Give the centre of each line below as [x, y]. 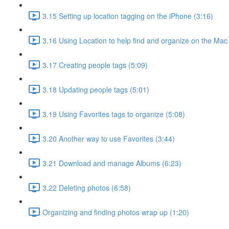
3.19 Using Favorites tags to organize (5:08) [114, 114]
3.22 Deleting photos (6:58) [87, 187]
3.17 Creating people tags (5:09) [95, 65]
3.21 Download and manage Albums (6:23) [112, 163]
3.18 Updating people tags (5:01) [96, 89]
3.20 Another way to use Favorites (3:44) [109, 138]
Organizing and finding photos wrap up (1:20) [116, 212]
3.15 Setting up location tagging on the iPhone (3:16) [128, 16]
